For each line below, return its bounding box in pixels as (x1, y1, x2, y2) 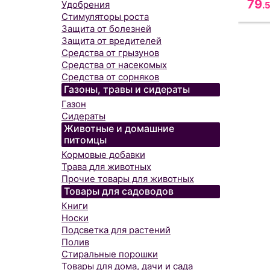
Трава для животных (61, 161, 151, 172)
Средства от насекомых (61, 59, 167, 71)
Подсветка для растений (61, 224, 171, 236)
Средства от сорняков (61, 71, 159, 83)
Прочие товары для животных (61, 173, 194, 184)
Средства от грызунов (61, 47, 159, 58)
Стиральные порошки (61, 248, 158, 260)
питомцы (64, 134, 107, 146)
